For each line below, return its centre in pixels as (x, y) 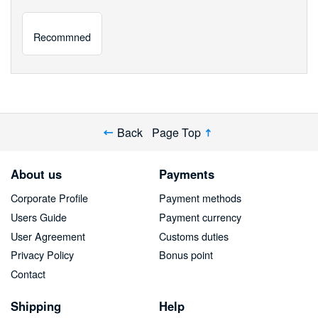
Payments (186, 174)
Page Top (176, 132)
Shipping (36, 306)
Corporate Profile (49, 198)
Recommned (62, 36)
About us (36, 174)
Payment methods (200, 198)
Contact (28, 274)
